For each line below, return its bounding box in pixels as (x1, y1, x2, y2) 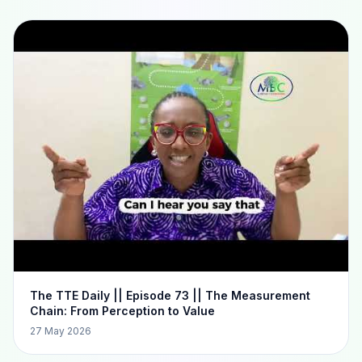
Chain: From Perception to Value (30, 303, 215, 318)
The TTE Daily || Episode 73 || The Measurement (30, 288, 310, 302)
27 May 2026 (30, 324, 91, 337)
